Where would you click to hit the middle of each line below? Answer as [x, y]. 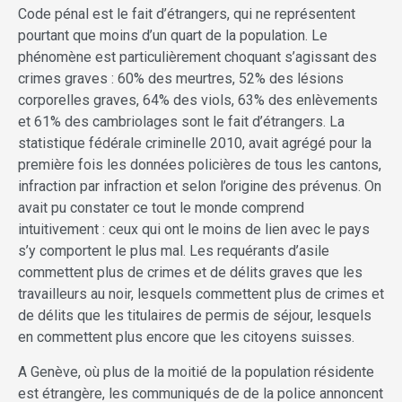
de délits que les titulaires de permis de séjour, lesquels [195, 316]
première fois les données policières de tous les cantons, [200, 165]
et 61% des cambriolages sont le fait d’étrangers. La [181, 122]
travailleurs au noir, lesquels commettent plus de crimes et [201, 294]
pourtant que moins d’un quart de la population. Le [173, 36]
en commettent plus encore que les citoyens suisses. [186, 337]
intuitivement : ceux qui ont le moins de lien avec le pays [194, 230]
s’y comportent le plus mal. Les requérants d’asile [174, 251]
